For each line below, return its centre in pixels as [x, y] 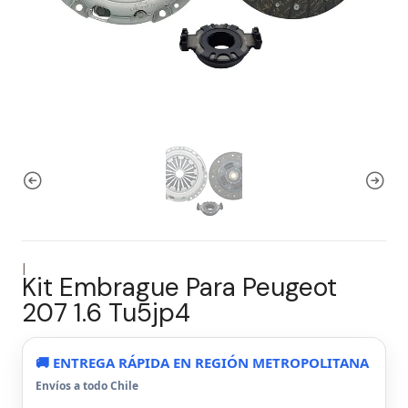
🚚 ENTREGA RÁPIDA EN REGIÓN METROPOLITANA [202, 362]
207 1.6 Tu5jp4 [106, 313]
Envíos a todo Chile [87, 386]
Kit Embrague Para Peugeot [179, 287]
